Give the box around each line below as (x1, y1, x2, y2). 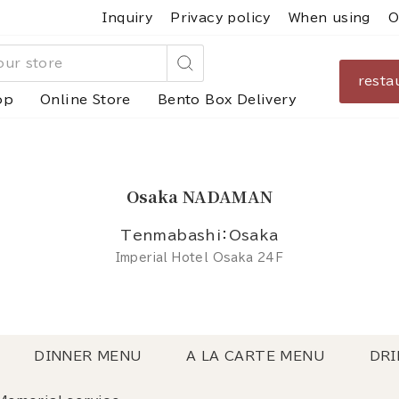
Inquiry (102, 12, 153, 25)
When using (288, 12, 370, 25)
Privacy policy (170, 12, 271, 25)
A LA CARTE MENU (186, 349, 326, 362)
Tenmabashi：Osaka (120, 228, 279, 243)
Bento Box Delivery (157, 93, 297, 106)
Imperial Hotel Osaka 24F (115, 252, 284, 265)
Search (185, 77, 240, 91)
